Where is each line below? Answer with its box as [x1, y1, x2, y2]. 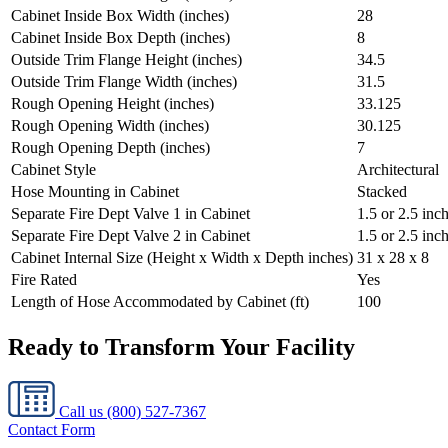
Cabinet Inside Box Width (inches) [11, 7, 229, 25]
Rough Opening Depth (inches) [11, 139, 210, 157]
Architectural [357, 161, 439, 179]
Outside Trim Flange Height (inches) [11, 51, 242, 69]
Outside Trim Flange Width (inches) [11, 73, 237, 91]
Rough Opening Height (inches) [11, 95, 214, 113]
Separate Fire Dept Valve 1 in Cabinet [11, 205, 250, 223]
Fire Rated [11, 271, 77, 289]
